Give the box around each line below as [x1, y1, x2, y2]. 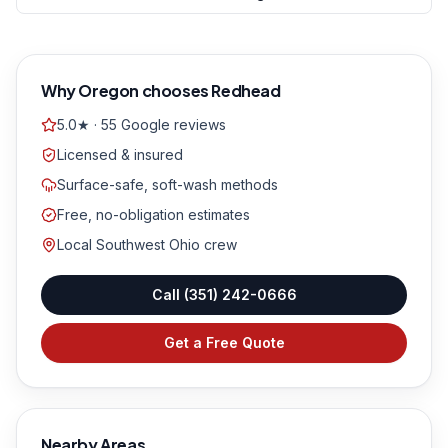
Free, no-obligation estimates [57, 206, 250, 223]
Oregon [78, 80, 140, 101]
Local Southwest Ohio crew [57, 236, 237, 253]
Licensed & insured [57, 146, 183, 163]
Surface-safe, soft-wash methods [57, 176, 278, 193]
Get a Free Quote [163, 334, 285, 351]
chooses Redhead [139, 80, 281, 101]
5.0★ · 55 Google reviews [57, 116, 226, 133]
